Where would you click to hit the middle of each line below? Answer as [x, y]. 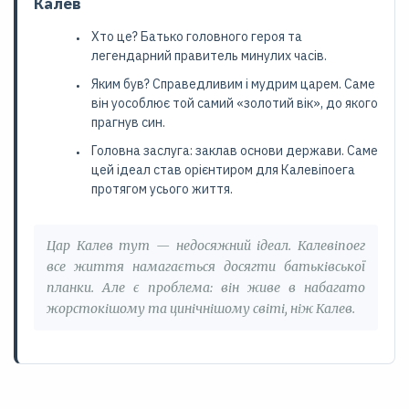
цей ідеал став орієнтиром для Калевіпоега [223, 170]
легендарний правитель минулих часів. [209, 56]
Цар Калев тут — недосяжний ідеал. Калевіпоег [206, 246]
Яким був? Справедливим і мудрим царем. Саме [233, 84]
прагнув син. [128, 122]
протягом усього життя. [162, 189]
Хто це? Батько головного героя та [197, 37]
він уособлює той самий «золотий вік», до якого [235, 103]
